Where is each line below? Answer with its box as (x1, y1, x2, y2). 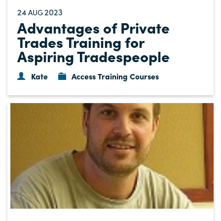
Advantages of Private (17, 17, 170, 38)
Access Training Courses (72, 71, 159, 82)
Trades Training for (17, 31, 144, 52)
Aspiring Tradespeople (17, 45, 170, 67)
